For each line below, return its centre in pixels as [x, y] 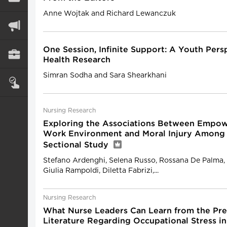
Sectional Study [77, 145]
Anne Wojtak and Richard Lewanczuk [109, 14]
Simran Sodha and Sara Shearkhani [105, 75]
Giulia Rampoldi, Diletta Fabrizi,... [101, 171]
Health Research [77, 60]
